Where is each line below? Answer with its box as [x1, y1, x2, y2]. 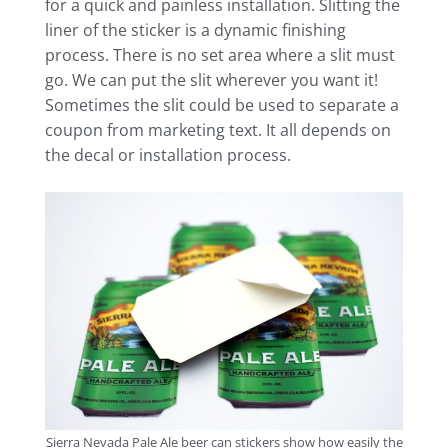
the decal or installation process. [45, 143, 291, 166]
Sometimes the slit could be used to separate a [45, 93, 399, 116]
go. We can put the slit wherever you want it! [45, 68, 378, 91]
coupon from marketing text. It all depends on [45, 118, 391, 141]
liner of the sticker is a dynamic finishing [45, 18, 346, 41]
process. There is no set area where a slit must [45, 43, 395, 66]
